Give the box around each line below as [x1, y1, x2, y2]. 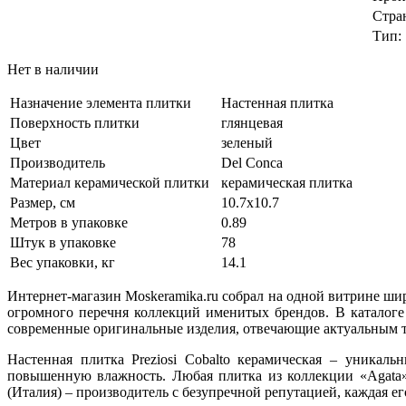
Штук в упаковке [10, 234, 116, 250]
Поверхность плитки [10, 114, 140, 130]
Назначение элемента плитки [10, 94, 191, 111]
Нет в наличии [7, 61, 99, 77]
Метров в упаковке [10, 214, 128, 230]
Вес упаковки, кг [10, 254, 115, 270]
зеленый [221, 134, 273, 150]
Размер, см [10, 194, 75, 210]
